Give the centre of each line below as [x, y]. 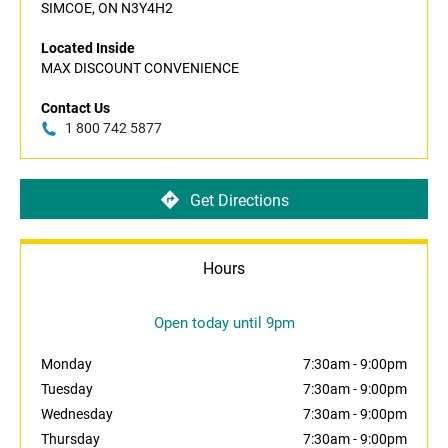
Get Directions [239, 200]
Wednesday [77, 414]
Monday [66, 364]
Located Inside [88, 48]
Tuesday [67, 389]
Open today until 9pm [224, 323]
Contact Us [75, 108]
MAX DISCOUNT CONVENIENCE [140, 68]
